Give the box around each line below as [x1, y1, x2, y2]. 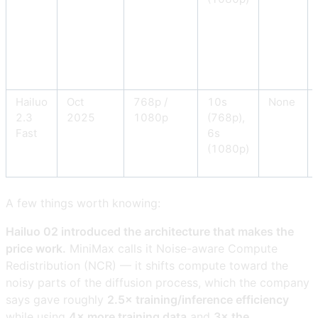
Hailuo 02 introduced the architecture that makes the [6, 224, 294, 239]
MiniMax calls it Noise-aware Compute [66, 241, 278, 256]
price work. [6, 241, 66, 256]
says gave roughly [6, 292, 107, 307]
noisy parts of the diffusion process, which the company [6, 275, 309, 290]
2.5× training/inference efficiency [107, 292, 289, 307]
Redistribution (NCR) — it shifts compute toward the [6, 258, 288, 273]
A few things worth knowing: [6, 196, 160, 211]
